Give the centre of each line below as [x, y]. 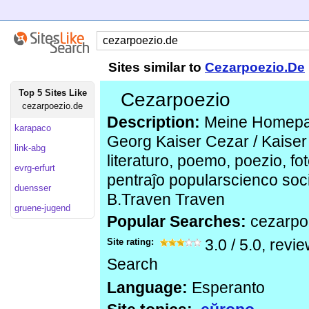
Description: [153, 122]
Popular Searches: [179, 222]
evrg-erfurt [35, 168]
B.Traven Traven [166, 200]
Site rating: [132, 242]
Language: [147, 288]
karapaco [33, 128]
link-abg [30, 148]
